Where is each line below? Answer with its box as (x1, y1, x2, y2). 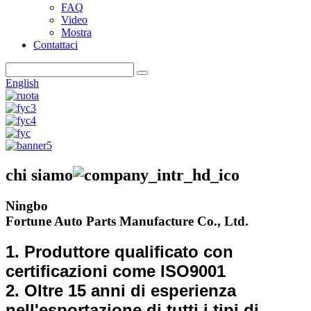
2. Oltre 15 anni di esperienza (6, 280, 236, 300)
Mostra (61, 26, 92, 38)
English (6, 77, 39, 89)
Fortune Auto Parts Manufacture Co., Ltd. (6, 213, 249, 228)
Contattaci (33, 39, 78, 51)
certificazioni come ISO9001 (6, 261, 226, 280)
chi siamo (6, 165, 73, 184)
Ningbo (6, 198, 48, 213)
